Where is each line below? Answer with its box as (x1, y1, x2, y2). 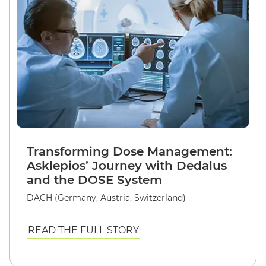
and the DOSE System (27, 173, 162, 187)
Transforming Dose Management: (27, 144, 232, 159)
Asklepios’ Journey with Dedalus (27, 159, 227, 173)
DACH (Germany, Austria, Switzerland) (27, 192, 186, 203)
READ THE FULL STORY (28, 224, 139, 236)
